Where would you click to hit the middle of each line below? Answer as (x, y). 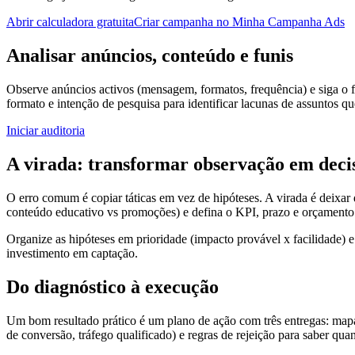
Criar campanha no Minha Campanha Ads (239, 22)
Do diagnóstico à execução (113, 286)
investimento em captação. (72, 253)
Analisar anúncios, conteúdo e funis (150, 56)
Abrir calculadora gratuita (70, 22)
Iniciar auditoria (46, 131)
